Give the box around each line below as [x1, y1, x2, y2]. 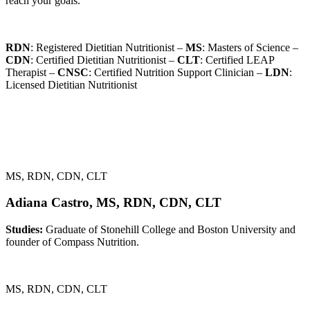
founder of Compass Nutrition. [6, 236, 139, 248]
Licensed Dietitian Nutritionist [6, 78, 137, 91]
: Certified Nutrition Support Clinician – [89, 66, 265, 78]
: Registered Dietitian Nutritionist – [30, 41, 185, 53]
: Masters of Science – [202, 41, 298, 53]
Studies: [6, 224, 46, 236]
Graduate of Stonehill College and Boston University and [46, 224, 295, 236]
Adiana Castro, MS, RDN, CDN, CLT [6, 195, 221, 210]
